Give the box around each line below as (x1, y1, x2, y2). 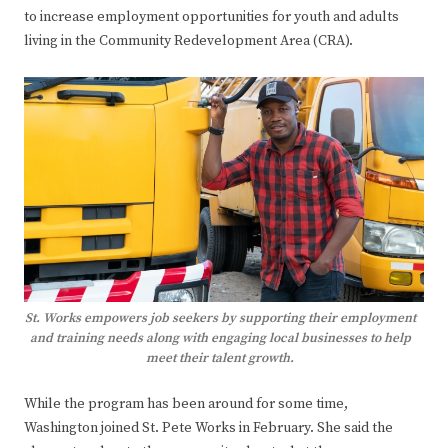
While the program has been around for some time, (24, 395, 348, 414)
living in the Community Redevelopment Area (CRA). (24, 32, 353, 51)
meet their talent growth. (146, 350, 294, 367)
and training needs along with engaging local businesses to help (29, 330, 411, 347)
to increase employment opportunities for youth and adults (24, 8, 399, 27)
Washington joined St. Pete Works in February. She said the (24, 419, 393, 438)
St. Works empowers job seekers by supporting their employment (24, 310, 416, 327)
